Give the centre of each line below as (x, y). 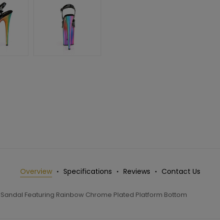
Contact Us (181, 172)
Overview (36, 172)
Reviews (137, 172)
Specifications (87, 172)
